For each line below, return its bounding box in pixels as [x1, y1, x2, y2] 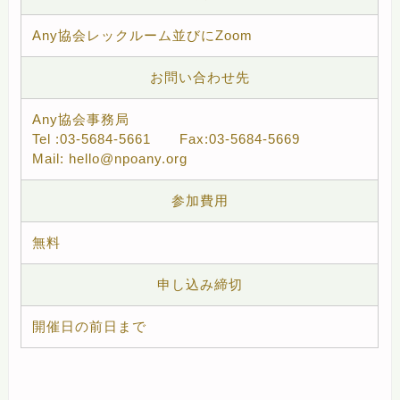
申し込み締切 [156, 276, 243, 292]
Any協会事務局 [32, 111, 130, 127]
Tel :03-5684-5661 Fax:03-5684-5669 [32, 130, 301, 146]
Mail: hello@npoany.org [32, 150, 188, 166]
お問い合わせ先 [149, 69, 250, 85]
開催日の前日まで [32, 318, 147, 334]
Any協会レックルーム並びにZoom [32, 27, 254, 43]
